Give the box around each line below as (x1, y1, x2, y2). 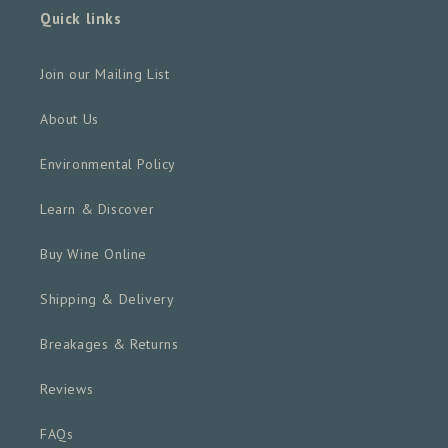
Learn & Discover (40, 200, 155, 219)
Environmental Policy (40, 155, 176, 174)
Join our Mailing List (40, 65, 170, 84)
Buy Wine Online (40, 245, 147, 264)
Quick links (40, 9, 122, 29)
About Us (40, 110, 99, 129)
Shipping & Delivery (40, 290, 175, 309)
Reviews (40, 380, 94, 399)
